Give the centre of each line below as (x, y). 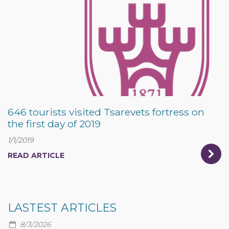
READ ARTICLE (36, 155)
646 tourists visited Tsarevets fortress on (106, 112)
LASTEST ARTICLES (62, 208)
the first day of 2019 (54, 124)
